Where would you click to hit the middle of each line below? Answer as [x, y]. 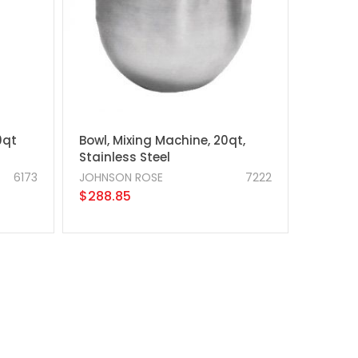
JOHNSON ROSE [121, 177]
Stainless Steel [124, 157]
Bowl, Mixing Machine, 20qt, [162, 140]
